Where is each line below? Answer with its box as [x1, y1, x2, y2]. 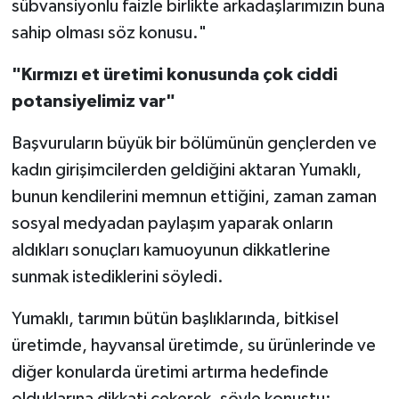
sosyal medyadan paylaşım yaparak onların [11, 214, 333, 232]
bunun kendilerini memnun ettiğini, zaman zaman [11, 187, 377, 206]
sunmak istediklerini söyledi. [11, 267, 224, 286]
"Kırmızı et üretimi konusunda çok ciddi [11, 65, 338, 84]
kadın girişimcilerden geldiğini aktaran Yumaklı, [11, 160, 362, 179]
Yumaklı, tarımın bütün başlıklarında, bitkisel [11, 309, 338, 328]
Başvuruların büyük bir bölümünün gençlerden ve [11, 134, 377, 152]
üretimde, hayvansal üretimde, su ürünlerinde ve [11, 336, 376, 354]
